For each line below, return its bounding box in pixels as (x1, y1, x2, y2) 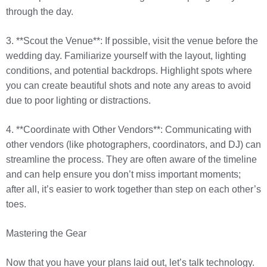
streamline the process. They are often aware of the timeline (6, 154, 257, 165)
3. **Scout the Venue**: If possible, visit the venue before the (6, 36, 258, 46)
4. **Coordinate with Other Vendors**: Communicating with (6, 125, 252, 135)
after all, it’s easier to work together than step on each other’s (6, 184, 261, 195)
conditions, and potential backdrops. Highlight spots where (6, 66, 252, 76)
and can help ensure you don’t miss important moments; (6, 169, 241, 180)
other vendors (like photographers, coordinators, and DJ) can (6, 139, 261, 150)
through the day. (6, 7, 73, 17)
